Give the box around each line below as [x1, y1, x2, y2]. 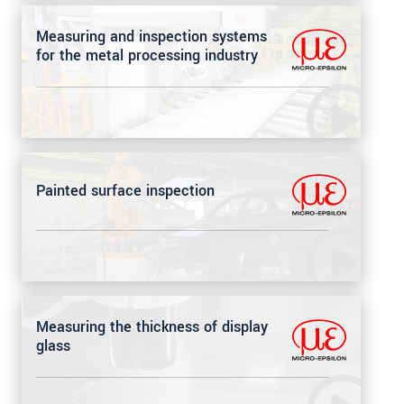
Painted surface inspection [36, 180, 215, 202]
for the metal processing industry [36, 44, 258, 66]
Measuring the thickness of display [36, 316, 268, 337]
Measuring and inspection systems [36, 25, 267, 47]
